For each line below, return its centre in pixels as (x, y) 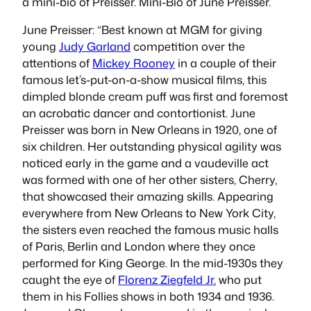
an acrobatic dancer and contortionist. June (139, 113)
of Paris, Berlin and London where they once (139, 246)
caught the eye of (70, 280)
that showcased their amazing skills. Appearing (148, 196)
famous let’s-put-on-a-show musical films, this (144, 80)
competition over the (188, 47)
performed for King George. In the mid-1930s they (153, 263)
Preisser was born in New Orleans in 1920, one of (150, 130)
